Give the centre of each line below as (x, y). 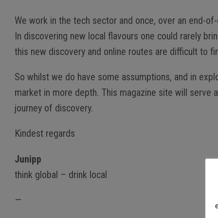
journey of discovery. (54, 108)
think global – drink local (61, 174)
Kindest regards (45, 134)
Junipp (28, 159)
